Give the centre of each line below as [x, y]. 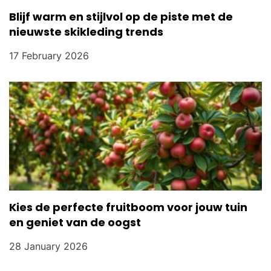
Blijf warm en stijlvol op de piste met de [121, 17]
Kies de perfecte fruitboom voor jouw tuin [128, 207]
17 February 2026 [49, 56]
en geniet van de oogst [75, 223]
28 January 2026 [48, 247]
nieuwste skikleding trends [86, 32]
